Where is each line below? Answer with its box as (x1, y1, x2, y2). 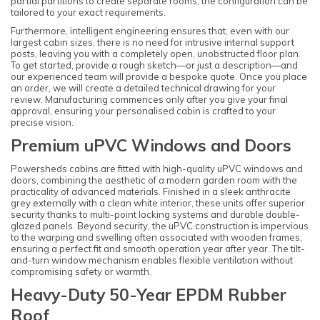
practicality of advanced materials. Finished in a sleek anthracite (11, 185, 291, 197)
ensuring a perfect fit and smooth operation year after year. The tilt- (11, 242, 305, 254)
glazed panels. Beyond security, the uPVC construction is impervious (11, 219, 309, 231)
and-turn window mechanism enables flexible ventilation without (11, 254, 293, 266)
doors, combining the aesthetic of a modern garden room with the (11, 174, 297, 186)
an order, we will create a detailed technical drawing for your (11, 82, 276, 94)
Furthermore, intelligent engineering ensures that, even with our (11, 25, 289, 37)
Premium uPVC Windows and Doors (11, 135, 291, 156)
